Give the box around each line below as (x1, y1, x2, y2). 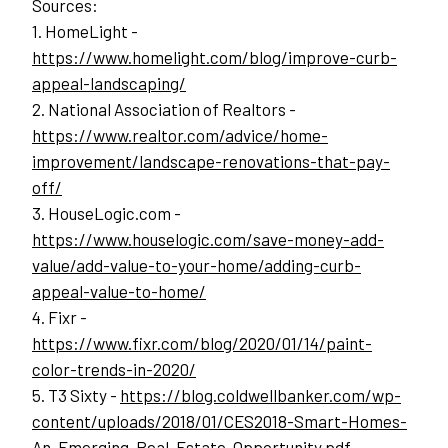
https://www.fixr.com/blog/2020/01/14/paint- (32, 333, 372, 354)
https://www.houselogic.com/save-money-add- (32, 229, 384, 250)
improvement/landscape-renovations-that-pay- (32, 151, 390, 172)
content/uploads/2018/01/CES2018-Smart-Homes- (32, 411, 407, 432)
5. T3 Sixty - (32, 385, 120, 406)
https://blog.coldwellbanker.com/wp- (120, 385, 401, 406)
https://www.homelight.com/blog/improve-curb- (32, 47, 397, 68)
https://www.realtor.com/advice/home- (32, 125, 328, 146)
